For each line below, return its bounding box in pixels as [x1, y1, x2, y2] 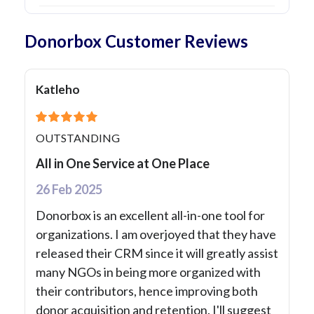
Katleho [36, 82, 80, 97]
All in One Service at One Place [36, 156, 210, 172]
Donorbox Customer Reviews [25, 31, 248, 52]
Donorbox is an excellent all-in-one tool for [36, 207, 265, 224]
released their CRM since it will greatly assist [36, 245, 278, 261]
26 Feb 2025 [36, 182, 102, 198]
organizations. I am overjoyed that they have [36, 226, 276, 243]
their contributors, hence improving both [36, 283, 258, 299]
